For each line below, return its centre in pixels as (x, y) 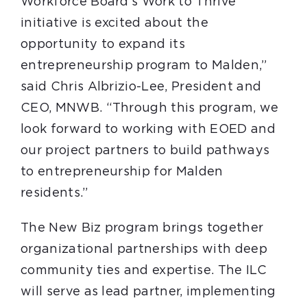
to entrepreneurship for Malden (122, 172)
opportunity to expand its (102, 45)
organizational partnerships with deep (144, 249)
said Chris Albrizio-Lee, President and (141, 87)
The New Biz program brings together (142, 228)
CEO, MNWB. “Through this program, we (149, 108)
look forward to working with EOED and (148, 130)
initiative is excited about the (114, 23)
